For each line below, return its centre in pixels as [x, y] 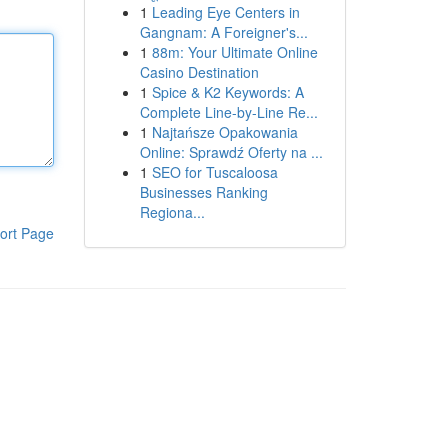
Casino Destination [199, 72]
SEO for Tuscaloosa [214, 172]
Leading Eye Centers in [225, 12]
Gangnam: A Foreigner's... [223, 32]
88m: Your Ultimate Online [234, 52]
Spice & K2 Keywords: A [227, 92]
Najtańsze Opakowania [224, 132]
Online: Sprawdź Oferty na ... [231, 152]
